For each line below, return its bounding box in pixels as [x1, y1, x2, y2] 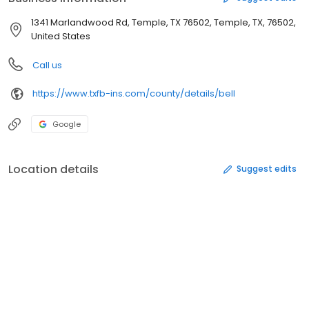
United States [31, 29, 90, 43]
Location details [8, 161, 99, 177]
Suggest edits [237, 163, 297, 175]
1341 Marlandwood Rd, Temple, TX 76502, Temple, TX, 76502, [31, 15, 296, 29]
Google [52, 118, 81, 130]
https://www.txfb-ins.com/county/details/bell [32, 87, 235, 101]
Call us [32, 58, 62, 72]
